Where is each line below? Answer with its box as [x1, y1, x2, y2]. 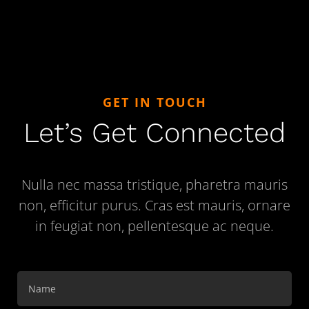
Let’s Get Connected [23, 117, 286, 150]
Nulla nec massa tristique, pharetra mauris [21, 175, 288, 195]
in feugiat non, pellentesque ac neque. [35, 217, 274, 236]
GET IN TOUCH [102, 94, 207, 111]
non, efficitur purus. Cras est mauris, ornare [19, 196, 290, 215]
